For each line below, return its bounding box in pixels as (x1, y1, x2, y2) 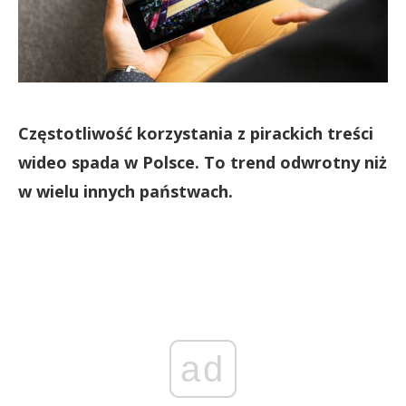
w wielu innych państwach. (18, 180, 233, 202)
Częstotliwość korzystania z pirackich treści (18, 122, 373, 144)
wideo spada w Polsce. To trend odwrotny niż (18, 151, 387, 173)
